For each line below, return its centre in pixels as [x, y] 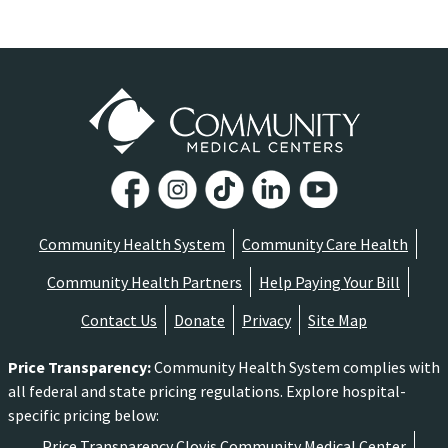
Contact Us [119, 320]
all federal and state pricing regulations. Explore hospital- [207, 391]
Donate [199, 320]
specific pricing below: [83, 415]
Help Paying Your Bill [329, 282]
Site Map [337, 320]
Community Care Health [325, 244]
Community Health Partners [144, 282]
